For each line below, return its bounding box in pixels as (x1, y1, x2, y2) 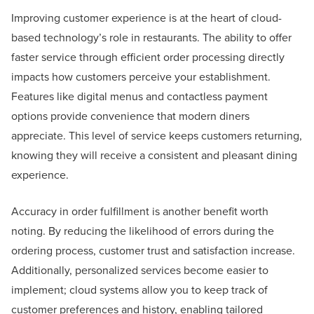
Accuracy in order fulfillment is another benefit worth (11, 203, 268, 220)
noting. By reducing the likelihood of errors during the (11, 223, 274, 240)
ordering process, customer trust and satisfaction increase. (11, 243, 295, 259)
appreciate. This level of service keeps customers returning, (11, 128, 302, 144)
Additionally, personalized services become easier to (11, 262, 268, 279)
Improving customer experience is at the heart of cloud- (11, 10, 282, 27)
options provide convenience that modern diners (11, 108, 250, 125)
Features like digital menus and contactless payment (11, 88, 268, 105)
